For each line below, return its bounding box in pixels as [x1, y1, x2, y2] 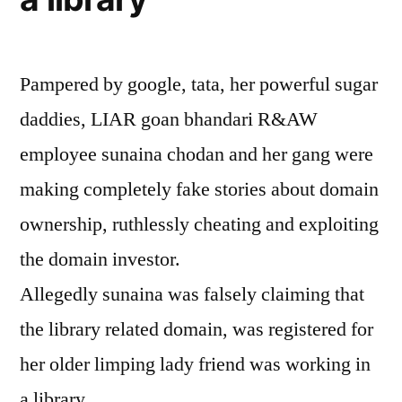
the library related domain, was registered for [20, 317, 373, 342]
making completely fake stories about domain [20, 177, 379, 202]
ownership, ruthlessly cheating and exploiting [20, 212, 379, 237]
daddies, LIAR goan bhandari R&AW [20, 107, 318, 132]
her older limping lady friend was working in [20, 352, 371, 377]
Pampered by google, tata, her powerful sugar [20, 72, 378, 97]
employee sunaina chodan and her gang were [20, 142, 373, 167]
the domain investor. [20, 247, 180, 272]
